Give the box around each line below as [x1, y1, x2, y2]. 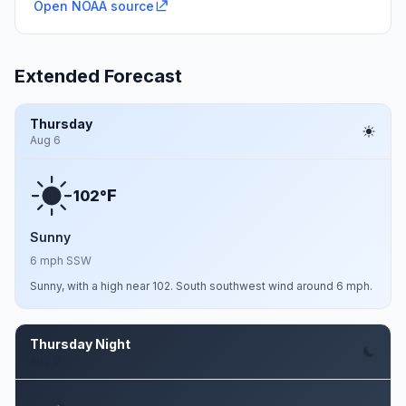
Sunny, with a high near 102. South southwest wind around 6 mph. [30, 279, 372, 293]
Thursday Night [30, 336, 130, 352]
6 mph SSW [30, 254, 92, 267]
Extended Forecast [14, 65, 182, 87]
